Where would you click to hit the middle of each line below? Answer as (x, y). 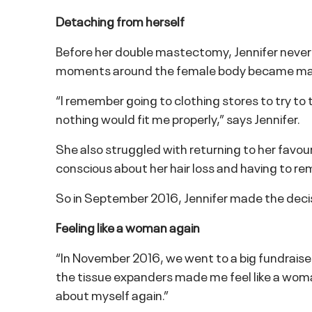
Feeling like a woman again (128, 227)
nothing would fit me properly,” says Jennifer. (178, 118)
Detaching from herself (120, 21)
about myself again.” (112, 295)
